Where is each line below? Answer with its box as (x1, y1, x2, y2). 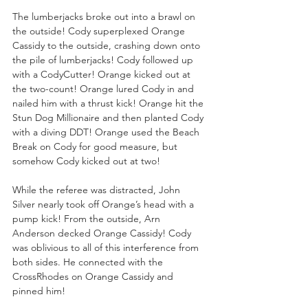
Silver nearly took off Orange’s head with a (12, 197, 197, 210)
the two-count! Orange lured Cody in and (12, 82, 197, 95)
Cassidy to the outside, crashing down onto (12, 38, 203, 52)
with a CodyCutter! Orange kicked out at (12, 67, 193, 80)
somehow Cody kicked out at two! (12, 154, 160, 167)
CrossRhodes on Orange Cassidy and (12, 269, 176, 283)
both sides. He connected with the (12, 255, 166, 268)
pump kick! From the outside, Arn (12, 212, 163, 225)
